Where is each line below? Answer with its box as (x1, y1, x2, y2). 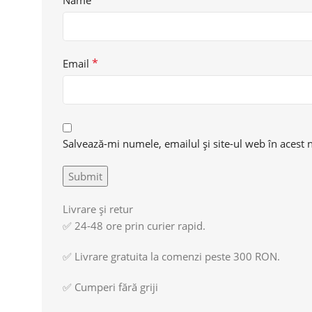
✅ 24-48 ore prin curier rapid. (63, 218, 205, 233)
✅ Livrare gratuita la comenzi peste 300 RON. (63, 249, 280, 263)
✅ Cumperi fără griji (63, 279, 158, 294)
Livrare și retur (63, 201, 133, 216)
